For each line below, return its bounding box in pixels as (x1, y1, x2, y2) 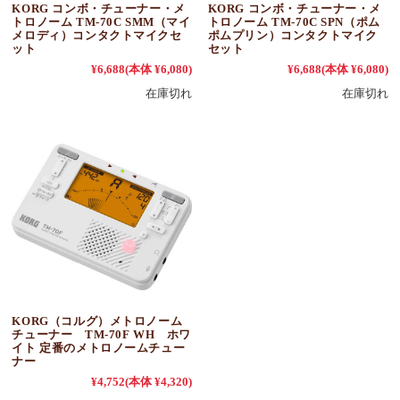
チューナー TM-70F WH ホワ (12, 327, 191, 341)
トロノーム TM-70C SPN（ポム (207, 14, 380, 29)
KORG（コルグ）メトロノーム (12, 313, 183, 328)
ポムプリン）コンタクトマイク (207, 28, 378, 42)
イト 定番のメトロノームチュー (12, 340, 186, 354)
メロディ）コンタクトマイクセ (12, 28, 182, 42)
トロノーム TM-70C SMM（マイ (12, 14, 191, 29)
